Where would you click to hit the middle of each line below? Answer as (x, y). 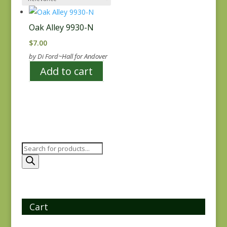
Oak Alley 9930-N (61, 27)
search (32, 160)
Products (36, 148)
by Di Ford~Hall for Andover (68, 56)
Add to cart (66, 71)
